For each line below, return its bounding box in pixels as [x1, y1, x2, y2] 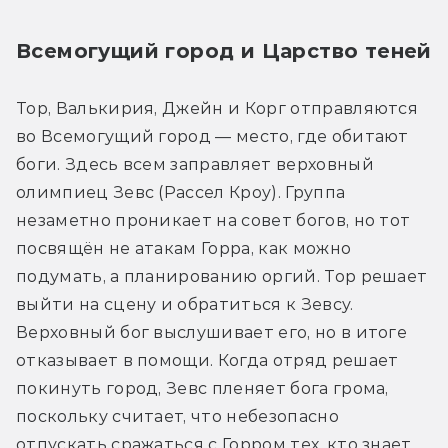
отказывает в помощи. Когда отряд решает [16, 351, 399, 371]
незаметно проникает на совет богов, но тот [16, 211, 411, 231]
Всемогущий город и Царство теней [16, 39, 432, 64]
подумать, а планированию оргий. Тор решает [16, 267, 428, 287]
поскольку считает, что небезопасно [16, 407, 339, 427]
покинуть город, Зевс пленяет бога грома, [16, 379, 389, 399]
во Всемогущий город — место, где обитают [16, 127, 409, 147]
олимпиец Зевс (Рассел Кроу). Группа [16, 183, 346, 203]
